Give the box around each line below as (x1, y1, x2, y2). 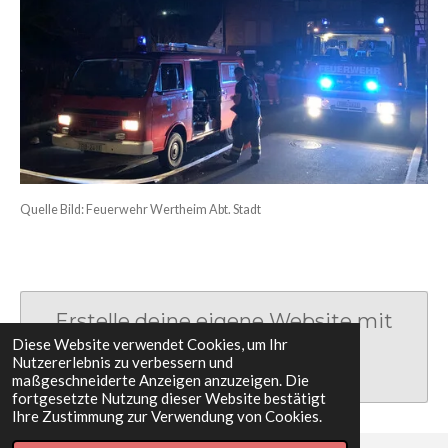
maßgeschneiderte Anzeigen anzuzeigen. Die (12, 371, 309, 389)
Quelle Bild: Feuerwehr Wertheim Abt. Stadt (20, 201, 261, 217)
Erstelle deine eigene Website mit (55, 308, 393, 333)
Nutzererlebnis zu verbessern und (12, 353, 233, 371)
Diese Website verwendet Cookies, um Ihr (12, 335, 288, 353)
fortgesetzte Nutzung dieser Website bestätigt (12, 389, 326, 407)
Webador (148, 335, 238, 360)
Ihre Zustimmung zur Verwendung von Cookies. (12, 407, 322, 425)
